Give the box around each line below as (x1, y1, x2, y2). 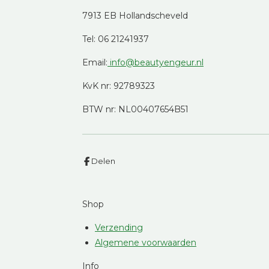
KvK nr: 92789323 (82, 80, 155, 91)
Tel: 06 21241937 (82, 33, 149, 44)
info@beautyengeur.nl (110, 56, 204, 68)
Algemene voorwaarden (95, 237, 196, 248)
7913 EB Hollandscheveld (82, 10, 188, 21)
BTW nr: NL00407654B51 (82, 103, 189, 115)
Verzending (95, 222, 143, 233)
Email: (82, 56, 107, 68)
